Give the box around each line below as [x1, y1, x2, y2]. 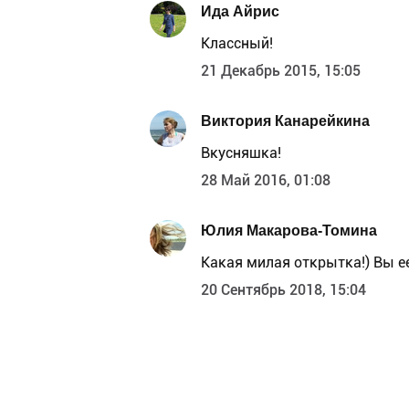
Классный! [201, 34, 273, 52]
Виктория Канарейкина [201, 112, 370, 131]
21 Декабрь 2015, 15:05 [201, 61, 361, 79]
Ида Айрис [201, 3, 279, 21]
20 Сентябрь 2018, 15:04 [201, 280, 366, 299]
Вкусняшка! [201, 143, 281, 162]
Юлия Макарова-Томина [201, 222, 377, 240]
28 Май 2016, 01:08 [201, 171, 330, 189]
